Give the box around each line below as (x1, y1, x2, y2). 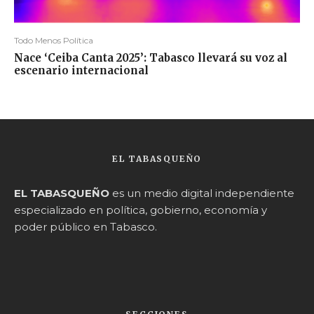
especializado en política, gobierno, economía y (14, 203, 267, 217)
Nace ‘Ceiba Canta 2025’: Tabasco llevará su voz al (14, 51, 287, 65)
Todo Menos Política (14, 35, 93, 46)
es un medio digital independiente (109, 186, 294, 200)
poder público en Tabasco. (14, 220, 157, 234)
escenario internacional (14, 64, 149, 78)
